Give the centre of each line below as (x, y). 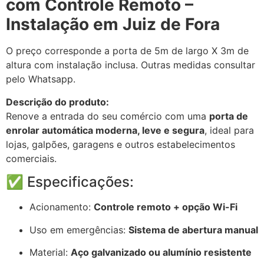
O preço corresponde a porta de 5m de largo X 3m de (127, 51)
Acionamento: (62, 207)
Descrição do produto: (57, 102)
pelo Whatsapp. (41, 79)
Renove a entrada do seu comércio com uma (108, 116)
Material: (50, 252)
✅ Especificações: (70, 182)
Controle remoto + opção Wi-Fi (166, 207)
